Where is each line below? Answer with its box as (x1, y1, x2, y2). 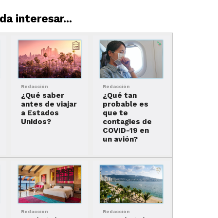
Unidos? (21, 117, 52, 127)
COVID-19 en (102, 126, 149, 135)
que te (102, 109, 128, 118)
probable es (102, 100, 148, 109)
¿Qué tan (102, 91, 137, 100)
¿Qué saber (21, 91, 65, 100)
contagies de (102, 117, 152, 127)
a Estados (21, 109, 59, 118)
